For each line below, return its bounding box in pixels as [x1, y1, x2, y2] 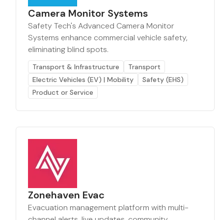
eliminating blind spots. [28, 44, 109, 55]
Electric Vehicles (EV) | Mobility [32, 75, 134, 84]
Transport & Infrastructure [32, 62, 119, 71]
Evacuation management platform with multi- [28, 202, 189, 213]
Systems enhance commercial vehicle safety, [28, 32, 188, 43]
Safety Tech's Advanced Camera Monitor [28, 21, 174, 31]
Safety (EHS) [142, 75, 184, 84]
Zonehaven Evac [28, 189, 105, 201]
